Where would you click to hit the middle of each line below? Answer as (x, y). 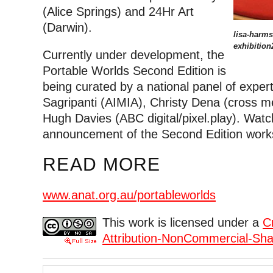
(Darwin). (67, 27)
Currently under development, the (133, 55)
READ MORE (102, 165)
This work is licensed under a (183, 223)
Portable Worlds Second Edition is (134, 71)
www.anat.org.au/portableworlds (129, 195)
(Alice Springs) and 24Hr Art (118, 11)
